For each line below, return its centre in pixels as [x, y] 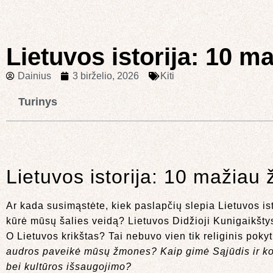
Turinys [38, 102]
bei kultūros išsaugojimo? [69, 267]
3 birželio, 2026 [106, 76]
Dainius [34, 76]
